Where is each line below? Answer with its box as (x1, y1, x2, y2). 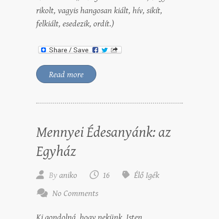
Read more (49, 69, 84, 80)
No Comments (52, 188, 98, 199)
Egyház (36, 143, 76, 160)
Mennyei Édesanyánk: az (36, 124, 171, 141)
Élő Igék (134, 170, 159, 181)
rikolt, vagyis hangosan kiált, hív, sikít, (36, 5, 162, 16)
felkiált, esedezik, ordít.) (36, 19, 114, 29)
